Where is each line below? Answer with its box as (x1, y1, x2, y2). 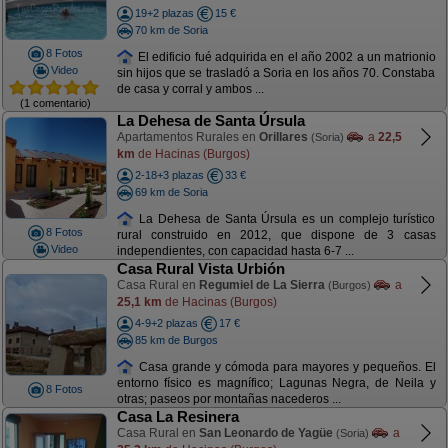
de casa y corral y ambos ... (116, 82, 264, 97)
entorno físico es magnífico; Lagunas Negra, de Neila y (116, 376, 436, 391)
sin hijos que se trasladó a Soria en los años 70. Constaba (116, 66, 436, 81)
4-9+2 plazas (134, 317, 198, 329)
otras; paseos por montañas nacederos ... (116, 392, 341, 407)
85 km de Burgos (134, 333, 218, 346)
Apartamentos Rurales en (116, 130, 259, 144)
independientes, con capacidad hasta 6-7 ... (116, 244, 354, 259)
